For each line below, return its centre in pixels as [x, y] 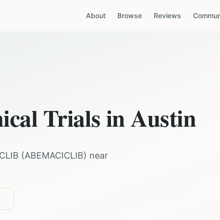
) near [96, 155]
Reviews [167, 15]
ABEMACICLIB [54, 155]
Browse [130, 15]
